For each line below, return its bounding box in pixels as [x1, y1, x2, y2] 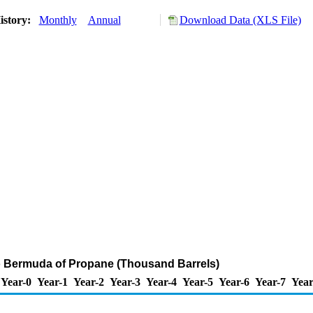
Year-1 [37, 276, 68, 288]
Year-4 [146, 276, 177, 288]
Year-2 [73, 276, 104, 288]
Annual [87, 14, 121, 26]
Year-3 [110, 276, 140, 288]
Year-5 [182, 276, 213, 288]
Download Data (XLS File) [179, 14, 301, 26]
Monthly [38, 14, 77, 26]
